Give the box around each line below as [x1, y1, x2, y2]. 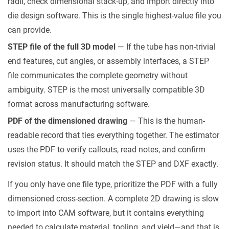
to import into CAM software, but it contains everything [8, 208, 204, 218]
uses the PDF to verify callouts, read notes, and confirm [8, 145, 205, 154]
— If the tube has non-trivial [116, 42, 216, 52]
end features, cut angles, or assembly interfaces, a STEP [8, 56, 209, 66]
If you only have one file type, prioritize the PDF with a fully [8, 179, 218, 189]
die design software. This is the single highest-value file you [8, 11, 221, 20]
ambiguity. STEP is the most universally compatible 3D [8, 85, 205, 95]
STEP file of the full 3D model [8, 42, 116, 52]
